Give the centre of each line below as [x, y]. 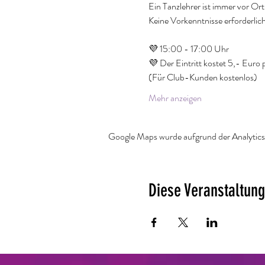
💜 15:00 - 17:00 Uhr [188, 49]
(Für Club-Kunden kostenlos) [203, 77]
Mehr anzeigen [175, 98]
